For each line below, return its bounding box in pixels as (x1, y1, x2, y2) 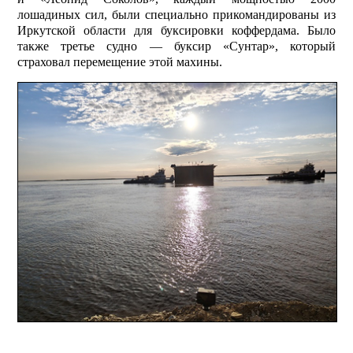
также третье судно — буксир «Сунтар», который (17, 39, 336, 54)
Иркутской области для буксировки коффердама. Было (17, 24, 336, 38)
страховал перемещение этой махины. (17, 55, 223, 69)
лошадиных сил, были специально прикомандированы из (17, 8, 336, 22)
